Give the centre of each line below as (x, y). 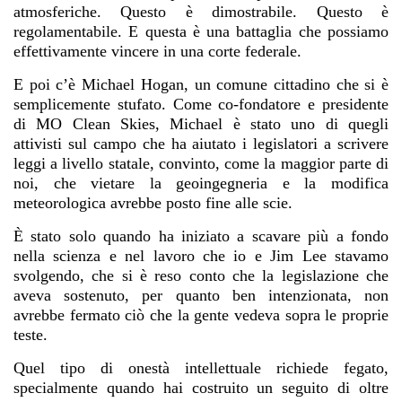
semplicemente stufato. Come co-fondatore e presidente (201, 105)
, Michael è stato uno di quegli (272, 124)
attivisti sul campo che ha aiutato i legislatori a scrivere (201, 144)
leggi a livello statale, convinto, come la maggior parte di (201, 164)
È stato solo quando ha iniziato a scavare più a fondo (201, 236)
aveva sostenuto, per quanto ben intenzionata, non (201, 296)
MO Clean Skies (96, 124)
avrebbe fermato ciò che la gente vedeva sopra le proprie (201, 315)
